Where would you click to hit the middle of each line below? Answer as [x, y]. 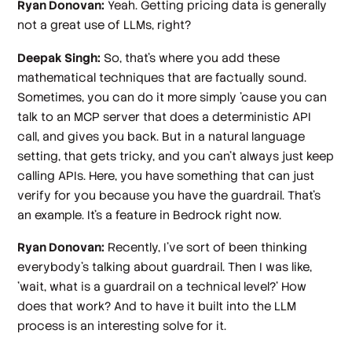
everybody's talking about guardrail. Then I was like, [165, 267]
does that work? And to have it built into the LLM [157, 306]
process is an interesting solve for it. [122, 326]
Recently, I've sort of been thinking [206, 247]
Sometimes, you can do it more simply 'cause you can [172, 97]
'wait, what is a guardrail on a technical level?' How [162, 287]
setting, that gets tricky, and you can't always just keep [176, 156]
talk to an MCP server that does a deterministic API [165, 116]
